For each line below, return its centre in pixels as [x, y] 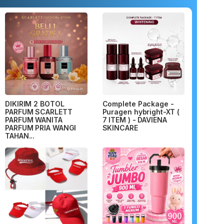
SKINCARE [120, 127]
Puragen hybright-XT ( [141, 111]
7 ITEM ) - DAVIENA [134, 119]
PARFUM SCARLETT [39, 111]
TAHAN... [20, 135]
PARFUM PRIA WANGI [41, 127]
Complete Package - [138, 103]
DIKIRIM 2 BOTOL [35, 103]
